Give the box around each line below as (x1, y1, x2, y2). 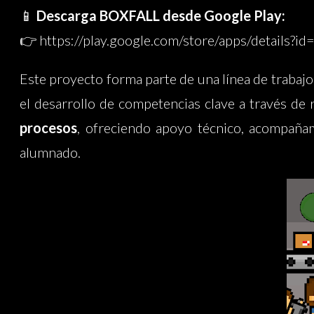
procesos (20, 119, 77, 137)
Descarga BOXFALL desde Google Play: (36, 7, 285, 25)
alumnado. (20, 144, 81, 161)
